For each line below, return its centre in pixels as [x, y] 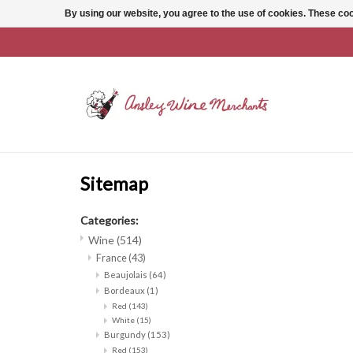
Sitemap [114, 184]
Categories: [110, 221]
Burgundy [126, 335]
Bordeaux [125, 291]
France [112, 258]
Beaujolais [126, 275]
